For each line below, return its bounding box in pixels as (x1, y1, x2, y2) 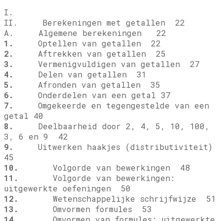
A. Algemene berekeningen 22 (4, 28, 166, 38)
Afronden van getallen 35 (13, 79, 160, 90)
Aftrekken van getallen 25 (13, 48, 166, 59)
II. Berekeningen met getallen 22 (4, 17, 185, 28)
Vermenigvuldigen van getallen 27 (13, 59, 200, 70)
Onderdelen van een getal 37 (13, 90, 171, 101)
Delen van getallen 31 (13, 69, 147, 80)
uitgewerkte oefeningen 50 (4, 183, 131, 194)
